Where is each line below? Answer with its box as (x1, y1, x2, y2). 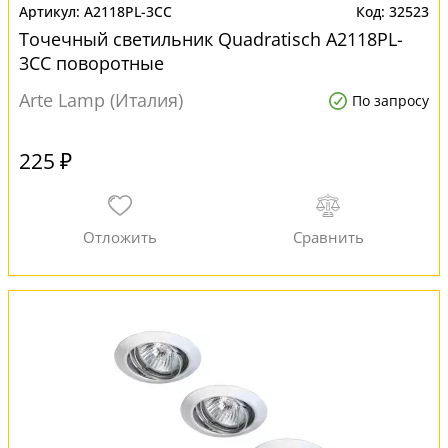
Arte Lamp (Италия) (19, 88, 183, 112)
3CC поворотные (19, 51, 164, 75)
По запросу (352, 91, 429, 110)
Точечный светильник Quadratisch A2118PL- (19, 27, 403, 51)
